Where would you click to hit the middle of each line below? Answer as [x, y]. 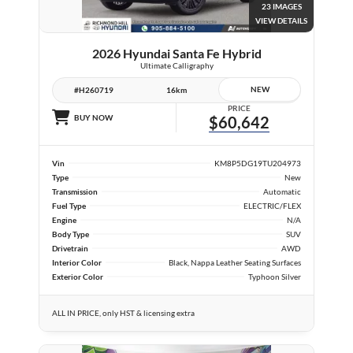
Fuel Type [69, 205]
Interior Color [77, 262]
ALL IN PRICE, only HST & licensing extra [123, 312]
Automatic [282, 191]
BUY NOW [93, 117]
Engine [64, 219]
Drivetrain [70, 248]
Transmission [75, 191]
